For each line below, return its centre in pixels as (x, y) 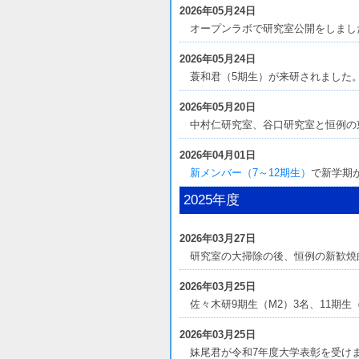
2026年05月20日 (218, 107)
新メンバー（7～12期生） (250, 173)
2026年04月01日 (218, 155)
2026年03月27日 (218, 238)
